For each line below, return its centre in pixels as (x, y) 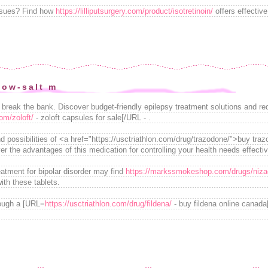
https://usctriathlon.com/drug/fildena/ (108, 204)
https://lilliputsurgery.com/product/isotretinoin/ (134, 11)
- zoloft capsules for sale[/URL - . (92, 118)
